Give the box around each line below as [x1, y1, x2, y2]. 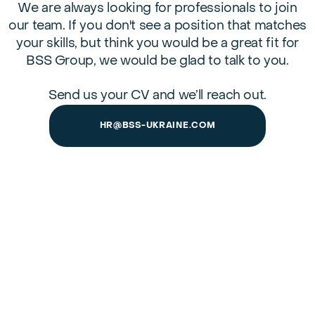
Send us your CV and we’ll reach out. [48, 89, 267, 102]
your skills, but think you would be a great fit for [16, 37, 299, 50]
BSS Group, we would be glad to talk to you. [26, 55, 289, 67]
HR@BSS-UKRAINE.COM [99, 121, 216, 130]
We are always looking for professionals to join [18, 2, 297, 15]
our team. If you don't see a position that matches [8, 20, 307, 32]
